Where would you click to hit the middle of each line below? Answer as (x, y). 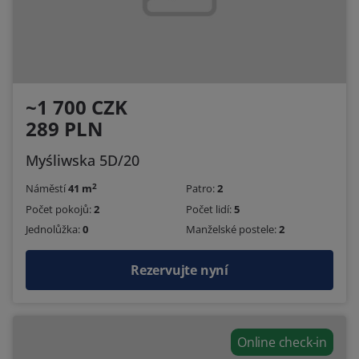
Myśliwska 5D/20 (83, 161)
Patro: (202, 189)
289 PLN (65, 129)
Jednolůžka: (54, 230)
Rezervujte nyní (179, 270)
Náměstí (47, 189)
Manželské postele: (232, 230)
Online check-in (282, 343)
